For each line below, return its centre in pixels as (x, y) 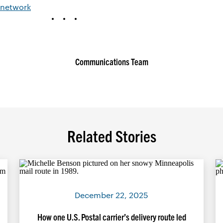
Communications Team (111, 61)
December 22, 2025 (111, 195)
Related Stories (111, 135)
